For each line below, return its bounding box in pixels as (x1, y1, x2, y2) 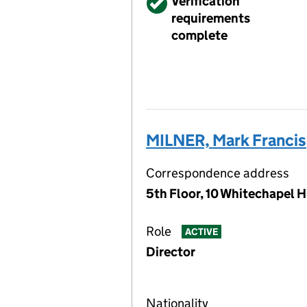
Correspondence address (146, 165, 289, 181)
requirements (171, 10, 250, 26)
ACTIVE (184, 225, 218, 238)
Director (146, 244, 195, 260)
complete (171, 27, 228, 43)
